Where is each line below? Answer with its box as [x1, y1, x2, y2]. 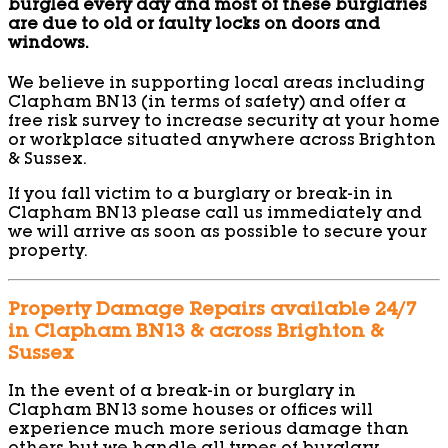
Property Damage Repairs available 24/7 [8, 301, 417, 320]
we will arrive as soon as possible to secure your [8, 226, 427, 242]
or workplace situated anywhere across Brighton [8, 134, 436, 150]
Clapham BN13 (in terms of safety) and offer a [8, 96, 406, 112]
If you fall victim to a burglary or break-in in [8, 188, 393, 204]
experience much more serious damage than [8, 423, 409, 440]
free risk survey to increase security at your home [8, 115, 440, 131]
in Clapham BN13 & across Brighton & [8, 323, 384, 342]
